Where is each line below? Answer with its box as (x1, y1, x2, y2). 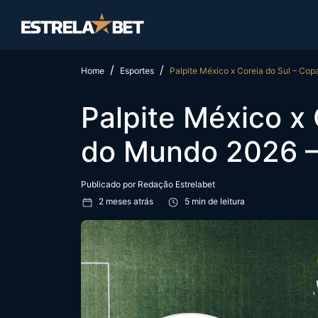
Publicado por (81, 179, 138, 190)
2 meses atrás (97, 196, 155, 207)
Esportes (120, 65, 154, 77)
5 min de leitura (182, 196, 245, 207)
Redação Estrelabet (138, 179, 215, 190)
